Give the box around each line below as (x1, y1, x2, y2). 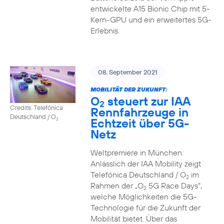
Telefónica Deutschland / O (90, 169, 186, 179)
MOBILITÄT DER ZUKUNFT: (90, 85, 167, 93)
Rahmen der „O (90, 180, 143, 190)
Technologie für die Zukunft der (90, 202, 200, 212)
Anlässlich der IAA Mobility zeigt (90, 158, 201, 168)
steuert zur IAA (104, 93, 190, 108)
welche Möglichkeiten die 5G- (90, 191, 197, 201)
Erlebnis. (90, 25, 119, 35)
